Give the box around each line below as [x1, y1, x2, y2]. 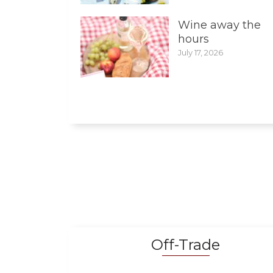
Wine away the [178, 18, 261, 32]
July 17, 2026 [178, 48, 223, 58]
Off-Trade [151, 236, 220, 254]
